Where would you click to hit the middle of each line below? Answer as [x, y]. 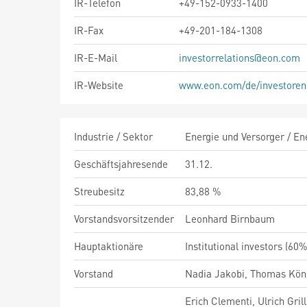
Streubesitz [99, 191]
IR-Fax [89, 30]
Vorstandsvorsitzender [124, 219]
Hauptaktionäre [109, 246]
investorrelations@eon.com [240, 58]
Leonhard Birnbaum [230, 219]
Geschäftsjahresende [121, 164]
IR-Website [99, 85]
